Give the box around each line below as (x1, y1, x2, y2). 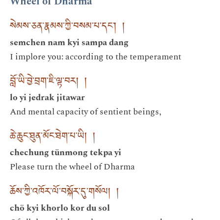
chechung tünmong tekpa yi (10, 146, 121, 160)
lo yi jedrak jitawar (10, 90, 85, 104)
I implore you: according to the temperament (10, 50, 181, 63)
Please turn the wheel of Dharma (10, 160, 135, 174)
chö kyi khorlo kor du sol (10, 201, 110, 215)
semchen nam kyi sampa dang (10, 35, 129, 49)
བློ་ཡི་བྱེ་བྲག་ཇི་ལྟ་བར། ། (10, 71, 87, 94)
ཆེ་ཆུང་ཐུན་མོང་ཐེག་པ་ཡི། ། (10, 127, 95, 149)
